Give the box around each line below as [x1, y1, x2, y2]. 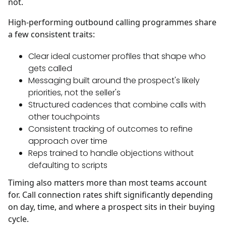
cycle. [8, 213, 29, 225]
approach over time [28, 135, 107, 147]
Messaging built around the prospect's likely [28, 75, 200, 87]
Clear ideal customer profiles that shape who [28, 50, 206, 63]
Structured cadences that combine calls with [28, 99, 206, 111]
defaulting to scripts [28, 159, 107, 172]
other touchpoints [28, 111, 100, 123]
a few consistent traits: [8, 29, 95, 40]
